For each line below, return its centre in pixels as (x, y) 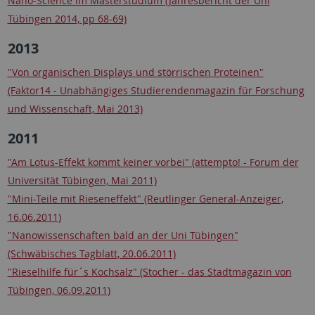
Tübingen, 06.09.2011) (59, 290)
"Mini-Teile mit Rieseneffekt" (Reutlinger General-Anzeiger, (145, 199)
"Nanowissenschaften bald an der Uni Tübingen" (123, 236)
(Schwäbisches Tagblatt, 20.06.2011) (91, 254)
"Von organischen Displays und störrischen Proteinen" (135, 72)
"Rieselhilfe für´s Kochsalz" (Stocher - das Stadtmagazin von (149, 272)
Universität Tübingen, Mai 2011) (82, 181)
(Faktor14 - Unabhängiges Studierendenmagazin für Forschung (156, 91)
